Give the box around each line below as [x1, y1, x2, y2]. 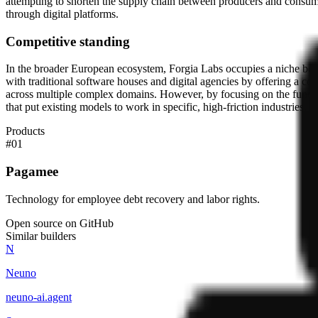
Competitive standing [6, 33, 130, 49]
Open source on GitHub [6, 216, 114, 229]
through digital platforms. [6, 8, 119, 20]
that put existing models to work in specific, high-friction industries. [6, 101, 307, 114]
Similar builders [6, 229, 76, 242]
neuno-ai [6, 290, 45, 303]
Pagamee [6, 164, 58, 180]
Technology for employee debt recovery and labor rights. [6, 192, 260, 205]
